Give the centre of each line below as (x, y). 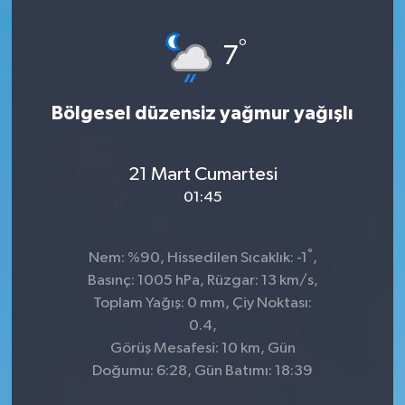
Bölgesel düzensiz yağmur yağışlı (202, 114)
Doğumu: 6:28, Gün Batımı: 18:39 (202, 372)
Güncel (75, 78)
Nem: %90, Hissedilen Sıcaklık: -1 (198, 259)
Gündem (81, 124)
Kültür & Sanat (104, 217)
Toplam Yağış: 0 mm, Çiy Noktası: (202, 304)
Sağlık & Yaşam (105, 355)
